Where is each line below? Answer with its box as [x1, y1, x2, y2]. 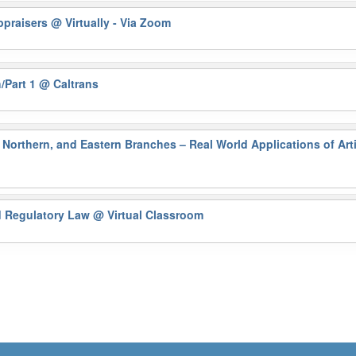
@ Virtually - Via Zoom [51, 14, 172, 30]
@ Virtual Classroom [93, 207, 204, 223]
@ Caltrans [39, 75, 99, 91]
